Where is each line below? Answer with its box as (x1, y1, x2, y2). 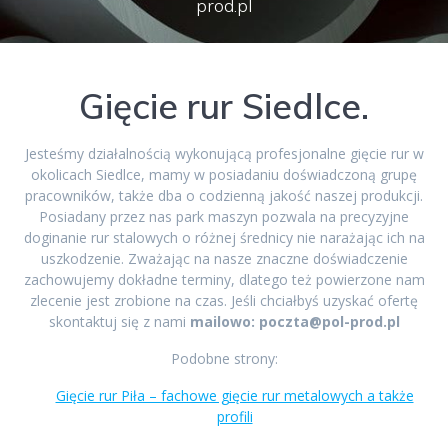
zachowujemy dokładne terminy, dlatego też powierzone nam (23, 270, 425, 290)
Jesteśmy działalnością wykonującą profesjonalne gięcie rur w (24, 144, 424, 164)
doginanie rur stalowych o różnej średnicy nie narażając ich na (23, 228, 425, 248)
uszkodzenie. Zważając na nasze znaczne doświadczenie (40, 249, 408, 269)
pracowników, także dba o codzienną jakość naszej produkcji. (25, 186, 423, 206)
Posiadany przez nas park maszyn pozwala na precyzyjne (39, 207, 409, 227)
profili (216, 407, 253, 427)
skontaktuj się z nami (48, 312, 190, 332)
